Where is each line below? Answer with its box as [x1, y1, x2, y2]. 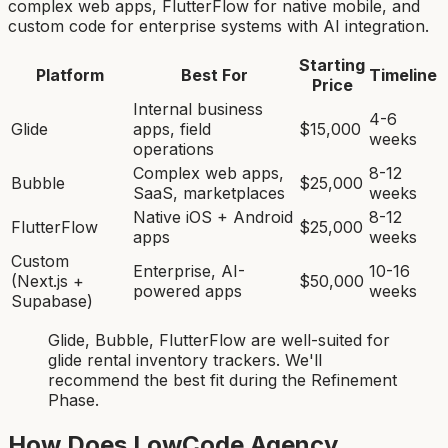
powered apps [133, 280, 242, 301]
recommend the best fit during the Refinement [48, 369, 397, 390]
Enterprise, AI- [133, 260, 245, 281]
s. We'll [268, 349, 322, 370]
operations [133, 138, 214, 159]
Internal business [133, 98, 263, 119]
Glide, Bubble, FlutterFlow [48, 329, 246, 350]
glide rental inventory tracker [48, 349, 268, 370]
